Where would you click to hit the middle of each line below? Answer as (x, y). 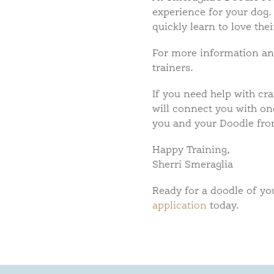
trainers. (172, 68)
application (179, 206)
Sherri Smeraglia (192, 165)
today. (223, 206)
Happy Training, (191, 151)
